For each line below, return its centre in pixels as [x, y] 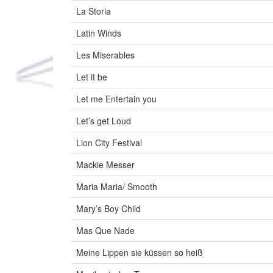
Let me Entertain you [116, 99]
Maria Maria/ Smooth [117, 187]
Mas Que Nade [105, 231]
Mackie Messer [105, 165]
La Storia [94, 11]
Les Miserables [105, 55]
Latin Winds [99, 33]
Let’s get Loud [104, 121]
